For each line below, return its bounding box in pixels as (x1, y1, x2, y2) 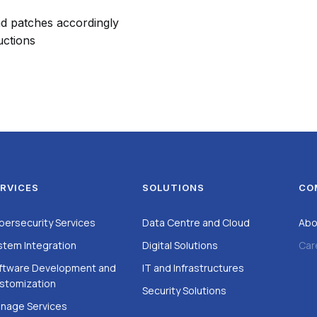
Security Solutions (142, 284, 226, 297)
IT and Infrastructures (142, 261, 244, 275)
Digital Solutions (142, 238, 218, 252)
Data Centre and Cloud (142, 216, 250, 229)
